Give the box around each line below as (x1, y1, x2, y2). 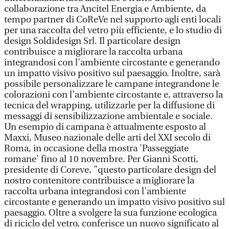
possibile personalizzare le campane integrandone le (4, 79, 219, 89)
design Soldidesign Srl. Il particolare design (4, 36, 180, 47)
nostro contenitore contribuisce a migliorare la (4, 175, 194, 186)
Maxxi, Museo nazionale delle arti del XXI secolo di (4, 132, 211, 143)
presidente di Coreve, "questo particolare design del (4, 165, 216, 175)
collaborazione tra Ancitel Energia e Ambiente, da (4, 4, 206, 14)
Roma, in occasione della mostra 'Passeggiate (4, 143, 189, 154)
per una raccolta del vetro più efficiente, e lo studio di (4, 25, 222, 36)
